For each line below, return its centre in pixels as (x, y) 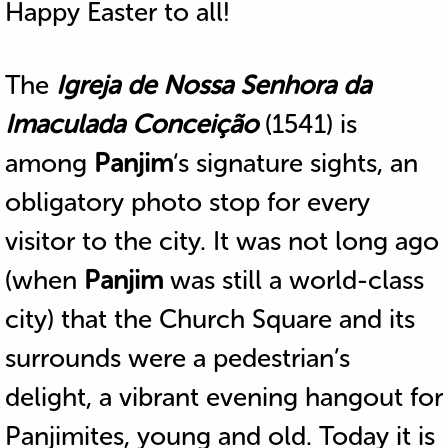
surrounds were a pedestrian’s (177, 358)
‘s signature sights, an (295, 163)
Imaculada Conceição (131, 124)
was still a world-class (293, 280)
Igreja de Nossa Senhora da (213, 85)
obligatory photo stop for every (187, 202)
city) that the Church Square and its (209, 319)
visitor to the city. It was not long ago (221, 241)
